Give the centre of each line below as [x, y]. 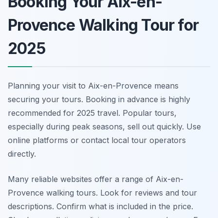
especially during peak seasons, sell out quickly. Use [104, 127]
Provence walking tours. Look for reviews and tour [102, 193]
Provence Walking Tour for [103, 25]
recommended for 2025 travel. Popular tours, [92, 113]
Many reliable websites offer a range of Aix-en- [96, 179]
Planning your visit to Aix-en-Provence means [93, 86]
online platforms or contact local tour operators [97, 140]
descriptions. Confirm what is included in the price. [100, 206]
